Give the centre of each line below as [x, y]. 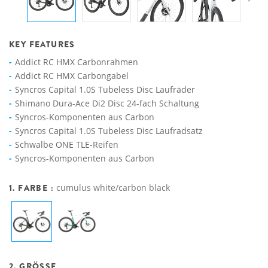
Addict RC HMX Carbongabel [72, 76]
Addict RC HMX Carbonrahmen [77, 62]
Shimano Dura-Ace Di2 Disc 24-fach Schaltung [107, 103]
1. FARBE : [33, 188]
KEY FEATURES [42, 44]
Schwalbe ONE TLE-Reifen [67, 144]
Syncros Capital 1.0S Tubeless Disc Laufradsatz [109, 131]
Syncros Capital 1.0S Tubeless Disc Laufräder [105, 89]
